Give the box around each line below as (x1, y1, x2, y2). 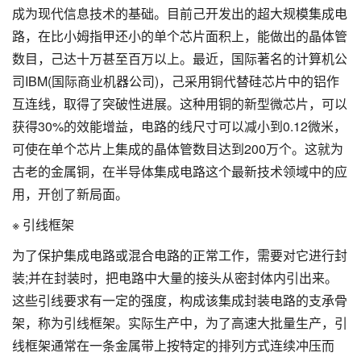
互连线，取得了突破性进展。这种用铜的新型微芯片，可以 (12, 93, 347, 113)
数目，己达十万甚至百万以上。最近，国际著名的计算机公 (12, 48, 347, 68)
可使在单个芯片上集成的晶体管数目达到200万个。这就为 (12, 139, 343, 158)
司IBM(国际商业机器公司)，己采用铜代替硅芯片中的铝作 (12, 71, 339, 90)
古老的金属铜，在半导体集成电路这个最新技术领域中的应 (12, 161, 347, 180)
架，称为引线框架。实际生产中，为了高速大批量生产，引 (12, 313, 347, 332)
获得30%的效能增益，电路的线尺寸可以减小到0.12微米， (12, 116, 346, 135)
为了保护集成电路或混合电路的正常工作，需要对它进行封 (12, 245, 347, 264)
